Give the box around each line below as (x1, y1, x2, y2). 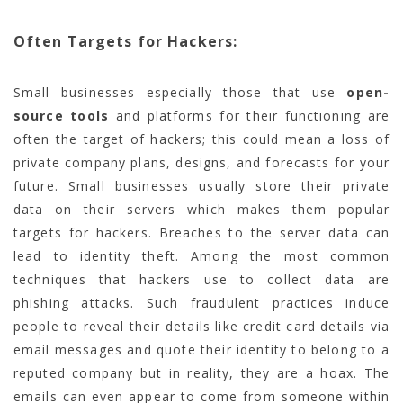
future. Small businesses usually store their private (13, 176, 390, 194)
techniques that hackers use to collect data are (13, 270, 390, 288)
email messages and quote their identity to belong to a (13, 340, 390, 358)
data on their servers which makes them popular (13, 200, 390, 218)
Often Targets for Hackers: (13, 31, 238, 51)
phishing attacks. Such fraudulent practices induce (13, 293, 390, 311)
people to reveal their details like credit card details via (13, 317, 390, 335)
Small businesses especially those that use (13, 83, 347, 101)
